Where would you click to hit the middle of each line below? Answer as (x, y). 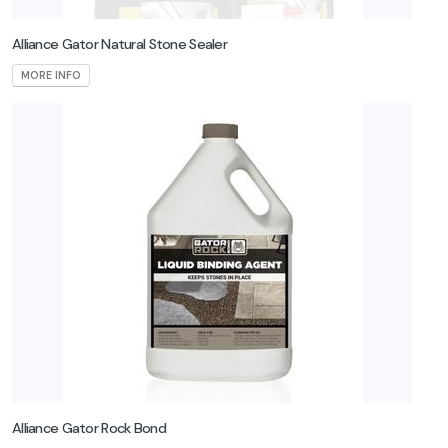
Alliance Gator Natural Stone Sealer (119, 43)
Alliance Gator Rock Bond (89, 428)
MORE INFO (51, 75)
